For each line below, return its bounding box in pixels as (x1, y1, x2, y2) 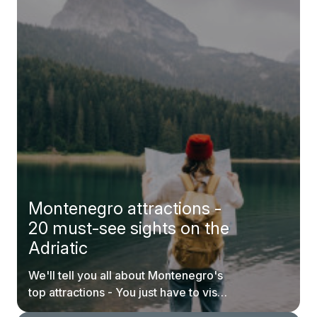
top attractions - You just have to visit (28, 285, 224, 299)
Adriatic (28, 238, 88, 258)
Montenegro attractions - (28, 198, 221, 219)
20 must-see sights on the (28, 218, 229, 238)
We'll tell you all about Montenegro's (28, 268, 223, 282)
